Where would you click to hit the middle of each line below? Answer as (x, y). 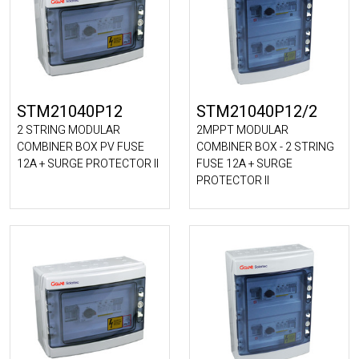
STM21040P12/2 (257, 112)
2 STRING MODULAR (69, 130)
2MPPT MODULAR (242, 130)
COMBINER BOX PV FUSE (81, 147)
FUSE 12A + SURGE (244, 164)
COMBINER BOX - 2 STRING (265, 147)
